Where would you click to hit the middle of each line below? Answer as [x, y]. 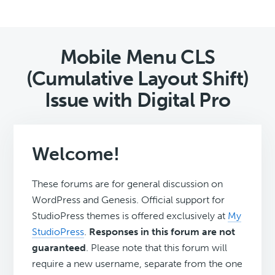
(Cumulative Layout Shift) [137, 79]
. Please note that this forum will [157, 248]
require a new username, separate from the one [137, 264]
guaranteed [59, 248]
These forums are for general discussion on [128, 184]
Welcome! [76, 154]
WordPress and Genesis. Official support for [129, 200]
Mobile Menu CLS [137, 57]
